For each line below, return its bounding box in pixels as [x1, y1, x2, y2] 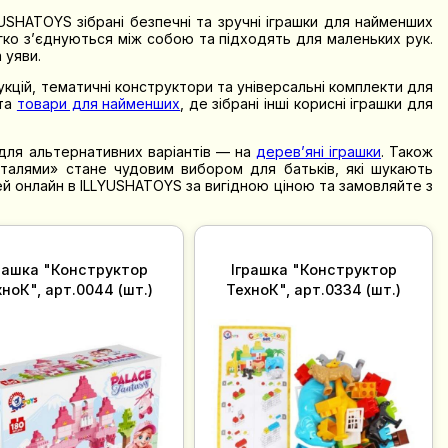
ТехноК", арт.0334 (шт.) [226, 280, 402, 298]
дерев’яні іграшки [255, 142, 381, 160]
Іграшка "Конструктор [230, 260, 397, 278]
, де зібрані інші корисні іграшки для [180, 94, 434, 112]
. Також [380, 142, 434, 160]
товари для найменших [16, 94, 181, 112]
